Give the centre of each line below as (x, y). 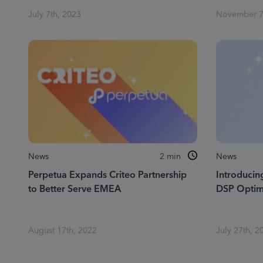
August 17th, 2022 (63, 231)
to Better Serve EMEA (75, 189)
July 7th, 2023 (55, 15)
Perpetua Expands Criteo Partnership (107, 175)
